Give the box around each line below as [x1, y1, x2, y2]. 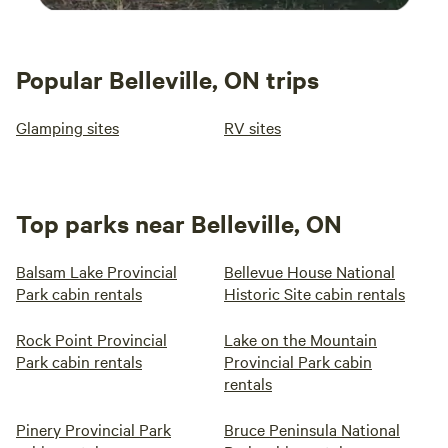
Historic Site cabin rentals [224, 282, 405, 304]
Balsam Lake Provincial [16, 260, 177, 282]
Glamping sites [16, 116, 119, 138]
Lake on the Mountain [224, 328, 377, 350]
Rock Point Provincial [16, 328, 167, 350]
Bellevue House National [224, 260, 395, 282]
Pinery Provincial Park [16, 418, 171, 440]
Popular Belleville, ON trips [16, 63, 319, 95]
